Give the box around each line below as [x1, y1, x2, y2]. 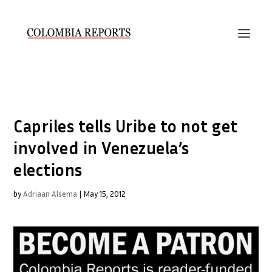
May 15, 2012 [83, 189, 126, 199]
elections [13, 160, 83, 180]
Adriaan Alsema [23, 189, 78, 199]
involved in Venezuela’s [13, 138, 189, 158]
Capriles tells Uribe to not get [13, 116, 238, 136]
